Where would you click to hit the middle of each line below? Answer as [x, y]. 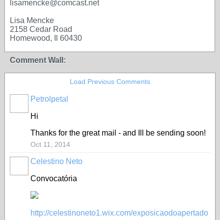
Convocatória [55, 179]
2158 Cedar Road [41, 29]
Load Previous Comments [110, 82]
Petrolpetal [49, 99]
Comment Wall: [38, 60]
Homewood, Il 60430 [46, 38]
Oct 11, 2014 [50, 144]
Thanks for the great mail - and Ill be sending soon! [118, 133]
